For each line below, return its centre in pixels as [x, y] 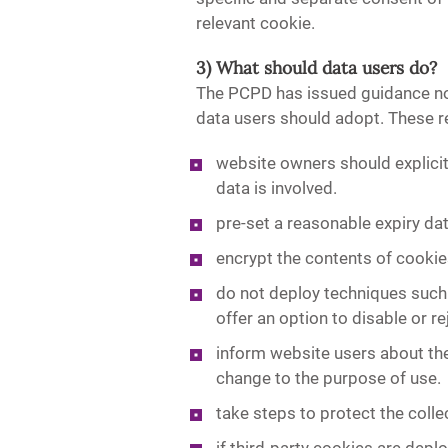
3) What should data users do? [316, 68]
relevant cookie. [255, 23]
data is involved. [276, 188]
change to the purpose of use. [328, 378]
